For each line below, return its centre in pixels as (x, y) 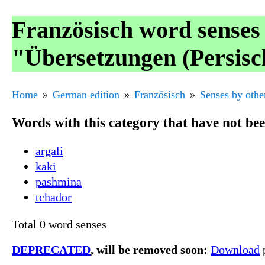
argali (49, 151)
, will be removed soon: (149, 250)
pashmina (59, 182)
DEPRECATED (51, 250)
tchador (54, 197)
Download (235, 250)
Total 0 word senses (59, 224)
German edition (86, 94)
